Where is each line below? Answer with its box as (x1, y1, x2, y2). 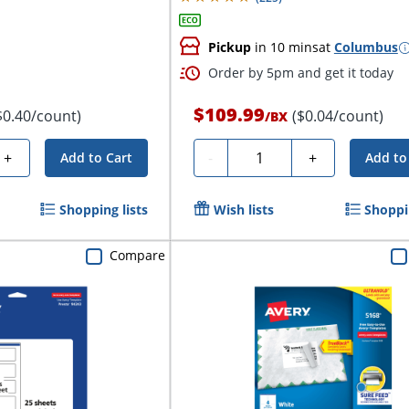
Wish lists (213, 201, 274, 219)
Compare (109, 246, 165, 265)
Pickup (207, 38, 251, 57)
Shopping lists (58, 201, 148, 219)
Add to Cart (59, 149, 132, 167)
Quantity (234, 145, 294, 166)
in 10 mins (250, 38, 319, 57)
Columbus (333, 38, 398, 57)
